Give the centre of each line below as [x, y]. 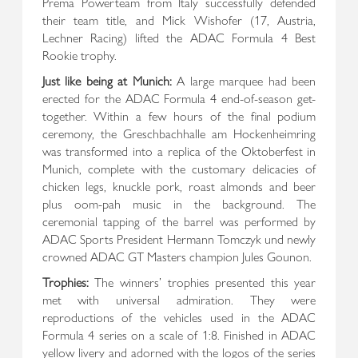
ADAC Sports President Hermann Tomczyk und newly [179, 238]
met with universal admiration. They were [179, 299]
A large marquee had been [244, 80]
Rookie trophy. [79, 54]
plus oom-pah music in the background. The [179, 203]
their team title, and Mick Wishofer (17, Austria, [179, 19]
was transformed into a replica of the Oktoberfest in [179, 150]
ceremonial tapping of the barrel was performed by [179, 221]
